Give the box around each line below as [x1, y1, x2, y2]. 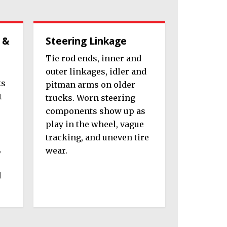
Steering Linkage [46, 34, 127, 48]
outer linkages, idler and [46, 66, 146, 77]
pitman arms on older [46, 80, 135, 90]
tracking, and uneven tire [46, 132, 149, 143]
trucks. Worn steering [46, 93, 135, 103]
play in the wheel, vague [46, 119, 144, 130]
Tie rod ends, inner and [46, 53, 141, 64]
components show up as [46, 106, 145, 117]
